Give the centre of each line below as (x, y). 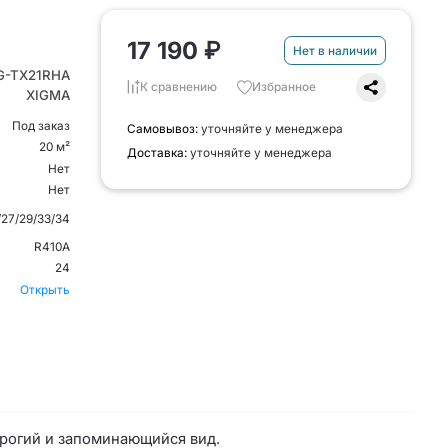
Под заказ (41, 126)
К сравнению (179, 87)
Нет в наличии (334, 50)
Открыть (45, 289)
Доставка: (157, 153)
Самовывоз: (163, 129)
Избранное (284, 87)
